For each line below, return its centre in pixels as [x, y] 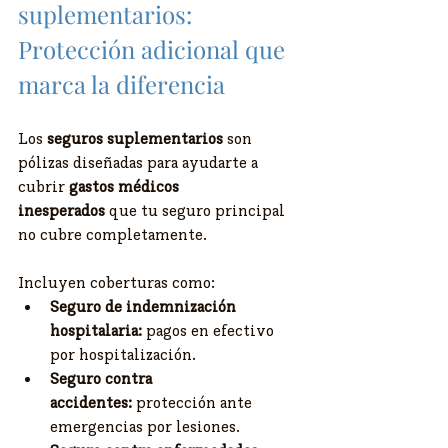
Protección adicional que [154, 49]
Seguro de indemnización [145, 306]
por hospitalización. [123, 354]
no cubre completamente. [112, 234]
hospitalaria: [96, 330]
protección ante [194, 402]
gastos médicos [126, 186]
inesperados [61, 210]
